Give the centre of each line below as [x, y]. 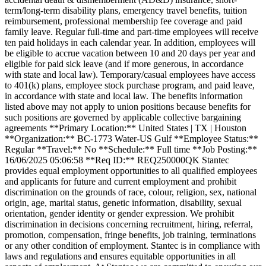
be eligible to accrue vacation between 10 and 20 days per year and [130, 53]
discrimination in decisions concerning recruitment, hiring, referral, [129, 224]
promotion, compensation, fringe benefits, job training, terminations [130, 235]
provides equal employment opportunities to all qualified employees [131, 170]
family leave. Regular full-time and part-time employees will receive [132, 31]
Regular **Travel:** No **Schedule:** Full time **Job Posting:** [131, 149]
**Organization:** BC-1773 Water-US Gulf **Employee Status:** [132, 138]
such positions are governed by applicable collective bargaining [123, 117]
